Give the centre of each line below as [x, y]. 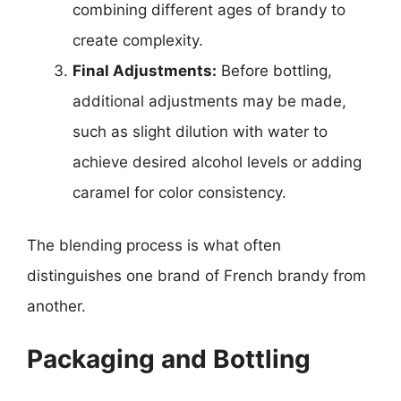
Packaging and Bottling [169, 358]
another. [56, 306]
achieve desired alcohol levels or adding [217, 162]
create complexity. [138, 40]
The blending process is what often [154, 245]
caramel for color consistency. [179, 192]
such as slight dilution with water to [200, 131]
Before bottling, [274, 70]
